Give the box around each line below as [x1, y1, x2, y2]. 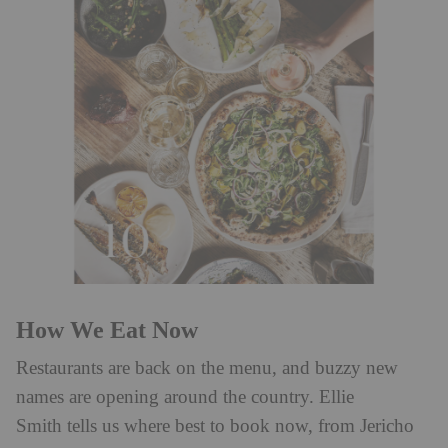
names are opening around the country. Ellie [16, 386, 354, 408]
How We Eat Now [16, 316, 198, 343]
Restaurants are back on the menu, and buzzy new [16, 357, 398, 379]
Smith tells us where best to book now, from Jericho [16, 415, 414, 437]
